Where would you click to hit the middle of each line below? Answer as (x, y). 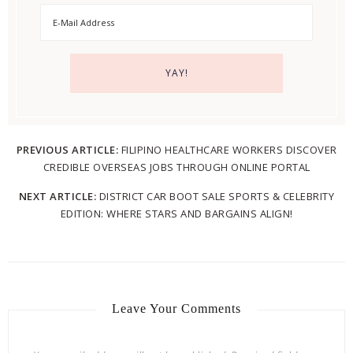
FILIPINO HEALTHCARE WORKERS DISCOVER (229, 149)
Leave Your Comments (176, 308)
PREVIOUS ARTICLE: (69, 149)
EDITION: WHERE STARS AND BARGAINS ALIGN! (176, 213)
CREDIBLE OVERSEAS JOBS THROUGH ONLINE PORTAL (176, 167)
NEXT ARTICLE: (59, 196)
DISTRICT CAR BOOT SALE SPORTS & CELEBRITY (217, 196)
